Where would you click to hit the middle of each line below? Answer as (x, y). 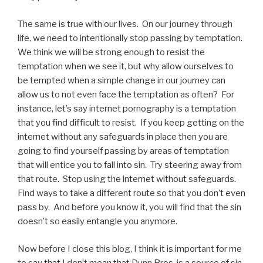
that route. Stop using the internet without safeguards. (128, 179)
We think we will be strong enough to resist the (111, 52)
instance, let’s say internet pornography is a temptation (127, 109)
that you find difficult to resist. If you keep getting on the (131, 123)
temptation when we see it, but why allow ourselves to (126, 66)
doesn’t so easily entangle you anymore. (97, 221)
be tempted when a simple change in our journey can (122, 80)
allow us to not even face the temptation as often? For (126, 95)
